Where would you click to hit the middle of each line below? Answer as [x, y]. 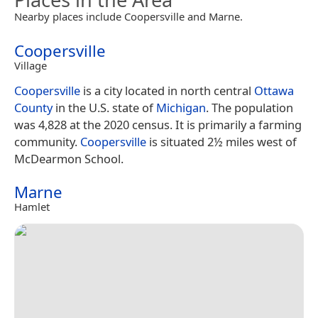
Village [31, 65]
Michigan [181, 107]
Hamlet [32, 206]
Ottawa [274, 90]
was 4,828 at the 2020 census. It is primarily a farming [158, 124]
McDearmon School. [69, 158]
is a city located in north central [167, 90]
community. [47, 141]
